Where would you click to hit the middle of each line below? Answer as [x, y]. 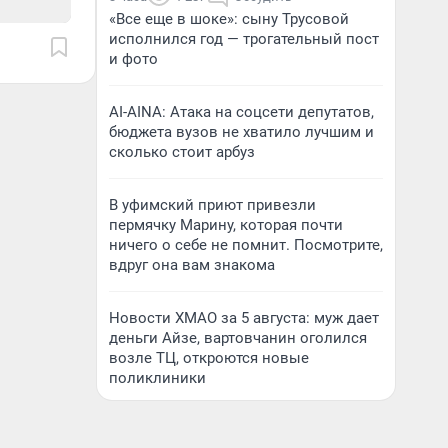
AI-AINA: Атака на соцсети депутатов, [241, 112]
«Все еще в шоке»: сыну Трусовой [229, 19]
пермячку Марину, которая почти [226, 225]
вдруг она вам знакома [192, 265]
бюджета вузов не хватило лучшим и [241, 132]
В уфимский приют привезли [212, 205]
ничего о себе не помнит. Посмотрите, [246, 245]
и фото [133, 59]
